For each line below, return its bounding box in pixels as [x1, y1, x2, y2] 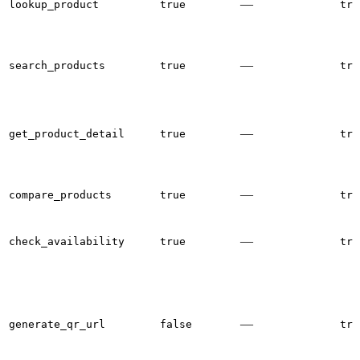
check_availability [9, 235, 125, 247]
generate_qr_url [9, 317, 105, 330]
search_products [9, 59, 105, 72]
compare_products [9, 188, 112, 201]
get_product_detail [9, 127, 125, 140]
